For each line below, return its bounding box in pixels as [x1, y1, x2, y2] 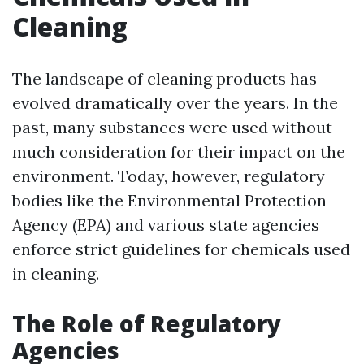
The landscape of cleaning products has [12, 68, 317, 89]
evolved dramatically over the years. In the [12, 93, 338, 113]
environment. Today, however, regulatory [12, 166, 325, 186]
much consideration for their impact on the [12, 141, 345, 162]
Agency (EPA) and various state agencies [12, 214, 319, 235]
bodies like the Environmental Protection [12, 190, 327, 210]
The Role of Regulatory [12, 308, 281, 339]
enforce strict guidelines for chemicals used [12, 239, 350, 259]
